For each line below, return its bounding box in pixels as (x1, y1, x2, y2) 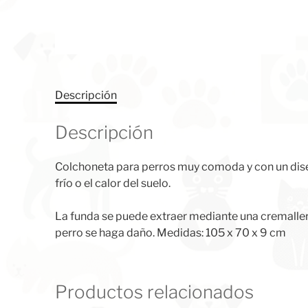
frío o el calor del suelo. (55, 176, 170, 190)
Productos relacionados (55, 280, 254, 302)
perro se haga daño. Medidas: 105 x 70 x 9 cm (55, 225, 286, 239)
